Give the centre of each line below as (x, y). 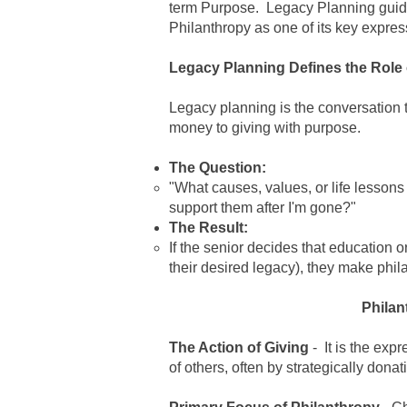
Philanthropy (210, 28)
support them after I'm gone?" (263, 208)
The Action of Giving (239, 347)
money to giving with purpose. (265, 128)
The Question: (218, 168)
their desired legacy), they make (273, 268)
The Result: (208, 228)
